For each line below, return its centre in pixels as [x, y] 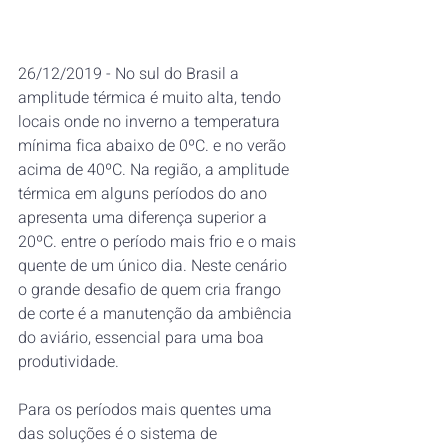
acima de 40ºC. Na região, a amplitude [155, 170]
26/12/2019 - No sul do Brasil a [130, 74]
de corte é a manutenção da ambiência [157, 314]
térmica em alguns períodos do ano [144, 194]
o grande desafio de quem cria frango [151, 290]
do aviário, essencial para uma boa [143, 338]
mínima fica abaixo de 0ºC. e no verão [154, 146]
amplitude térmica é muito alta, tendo [151, 98]
